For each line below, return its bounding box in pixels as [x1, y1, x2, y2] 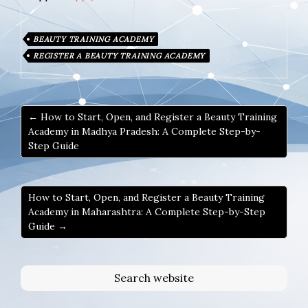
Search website [114, 271, 194, 285]
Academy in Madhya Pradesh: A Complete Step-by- [28, 125, 261, 138]
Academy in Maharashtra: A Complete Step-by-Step [28, 206, 265, 219]
